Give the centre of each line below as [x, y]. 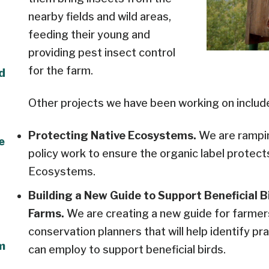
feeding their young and [89, 35]
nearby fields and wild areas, [100, 17]
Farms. [47, 214]
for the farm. [61, 71]
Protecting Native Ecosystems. [113, 136]
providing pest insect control [102, 53]
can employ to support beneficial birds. [127, 250]
